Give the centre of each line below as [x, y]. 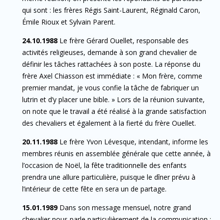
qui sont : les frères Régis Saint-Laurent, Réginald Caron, [111, 10]
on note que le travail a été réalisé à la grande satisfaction [114, 111]
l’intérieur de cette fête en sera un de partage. [94, 189]
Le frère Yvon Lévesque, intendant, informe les [133, 141]
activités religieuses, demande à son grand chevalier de [110, 52]
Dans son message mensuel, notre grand [124, 207]
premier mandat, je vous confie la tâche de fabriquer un [110, 87]
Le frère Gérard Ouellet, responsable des [123, 40]
